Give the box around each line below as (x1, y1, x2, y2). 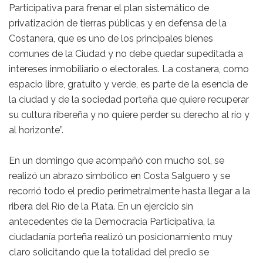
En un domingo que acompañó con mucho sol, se (9, 155, 224, 167)
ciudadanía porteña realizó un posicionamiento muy (9, 231, 232, 243)
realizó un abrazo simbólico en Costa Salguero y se (9, 170, 230, 182)
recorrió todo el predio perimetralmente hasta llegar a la (9, 186, 250, 197)
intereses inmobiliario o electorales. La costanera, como (9, 63, 249, 75)
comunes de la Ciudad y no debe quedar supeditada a (9, 48, 243, 60)
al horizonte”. (9, 124, 63, 136)
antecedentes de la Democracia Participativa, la (9, 216, 215, 228)
